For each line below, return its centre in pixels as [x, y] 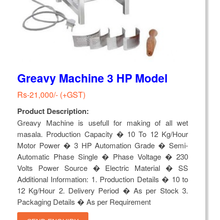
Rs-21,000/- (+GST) [51, 95]
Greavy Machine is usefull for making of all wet [103, 123]
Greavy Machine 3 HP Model [92, 78]
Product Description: [53, 111]
